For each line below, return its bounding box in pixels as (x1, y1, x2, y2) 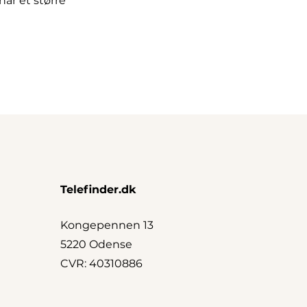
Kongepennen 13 (60, 218, 153, 232)
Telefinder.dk (60, 182, 136, 196)
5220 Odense (60, 237, 132, 251)
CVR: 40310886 (60, 256, 143, 270)
